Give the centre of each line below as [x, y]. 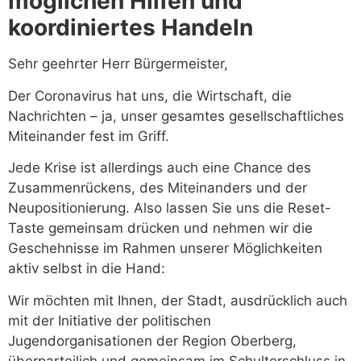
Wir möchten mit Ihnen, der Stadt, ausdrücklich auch [178, 300]
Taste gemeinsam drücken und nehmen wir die [160, 228]
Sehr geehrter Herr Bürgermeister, [118, 64]
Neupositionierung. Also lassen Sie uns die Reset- [170, 208]
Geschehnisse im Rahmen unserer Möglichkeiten [165, 249]
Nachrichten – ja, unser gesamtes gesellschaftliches [176, 116]
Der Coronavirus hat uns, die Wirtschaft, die [150, 95]
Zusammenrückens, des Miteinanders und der [158, 188]
